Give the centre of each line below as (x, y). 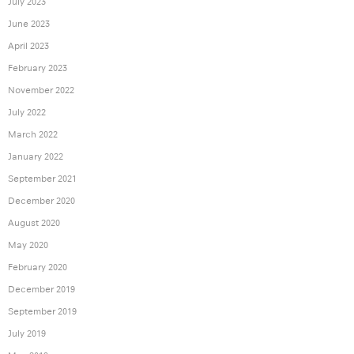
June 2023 (29, 24)
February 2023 (38, 68)
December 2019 (41, 290)
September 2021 (42, 179)
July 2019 (27, 334)
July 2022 (27, 113)
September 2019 (42, 312)
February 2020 (38, 267)
